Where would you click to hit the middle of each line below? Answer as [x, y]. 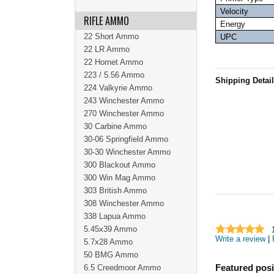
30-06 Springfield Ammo [126, 139]
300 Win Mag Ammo [120, 178]
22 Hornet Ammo [113, 62]
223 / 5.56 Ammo [114, 75]
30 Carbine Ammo [115, 126]
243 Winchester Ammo [124, 101]
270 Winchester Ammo [124, 113]
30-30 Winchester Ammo [127, 152]
